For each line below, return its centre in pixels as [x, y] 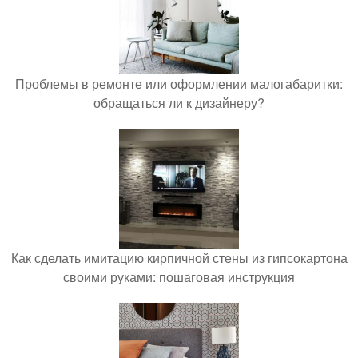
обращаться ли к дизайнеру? [179, 103]
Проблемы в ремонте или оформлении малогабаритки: [179, 84]
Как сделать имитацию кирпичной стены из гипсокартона [179, 258]
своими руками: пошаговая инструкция [179, 277]
